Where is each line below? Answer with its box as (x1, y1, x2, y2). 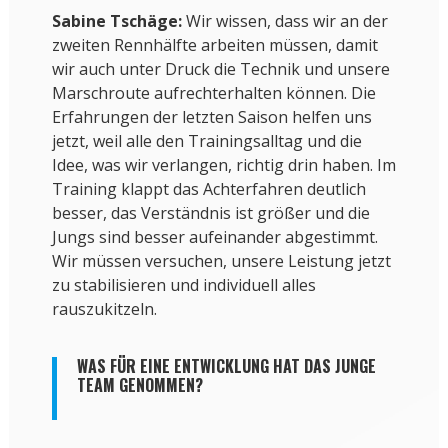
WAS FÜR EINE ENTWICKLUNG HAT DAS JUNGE (76, 354, 376, 379)
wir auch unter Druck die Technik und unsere (51, 58, 390, 81)
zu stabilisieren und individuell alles (51, 274, 316, 297)
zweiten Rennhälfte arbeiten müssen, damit (51, 34, 378, 57)
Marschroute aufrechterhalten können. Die (51, 82, 376, 105)
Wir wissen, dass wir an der (181, 10, 388, 33)
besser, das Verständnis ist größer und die (51, 202, 370, 225)
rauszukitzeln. (51, 298, 157, 321)
